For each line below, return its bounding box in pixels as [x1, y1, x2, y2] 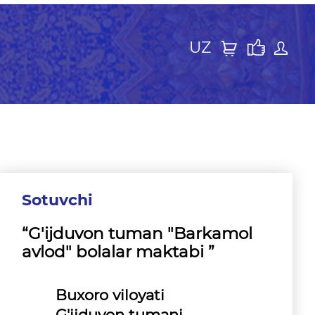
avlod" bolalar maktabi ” [22, 242, 214, 262]
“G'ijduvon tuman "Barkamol [22, 224, 252, 243]
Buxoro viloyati [56, 286, 165, 304]
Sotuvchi [22, 191, 93, 210]
